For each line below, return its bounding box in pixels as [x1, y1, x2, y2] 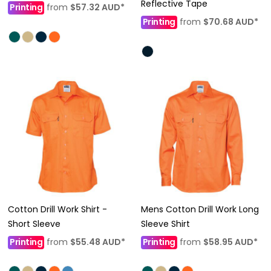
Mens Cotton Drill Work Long [140, 203, 259, 215]
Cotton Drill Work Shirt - [8, 203, 107, 215]
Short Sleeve [8, 217, 60, 230]
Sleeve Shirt [140, 217, 190, 230]
